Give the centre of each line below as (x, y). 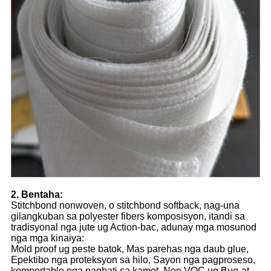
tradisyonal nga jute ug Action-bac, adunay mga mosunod (134, 227)
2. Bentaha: (37, 195)
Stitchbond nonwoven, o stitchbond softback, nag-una (125, 206)
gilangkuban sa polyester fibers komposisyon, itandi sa (128, 217)
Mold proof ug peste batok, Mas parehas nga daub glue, (130, 249)
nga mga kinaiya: (47, 238)
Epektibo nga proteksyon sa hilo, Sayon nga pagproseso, (133, 260)
